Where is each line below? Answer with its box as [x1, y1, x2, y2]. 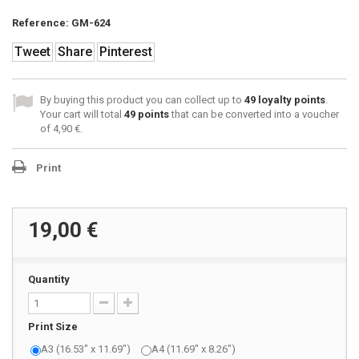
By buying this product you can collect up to [40, 94, 244, 106]
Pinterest [99, 44, 152, 59]
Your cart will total [40, 108, 124, 120]
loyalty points [256, 94, 325, 106]
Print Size [28, 321, 80, 333]
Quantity [28, 273, 70, 285]
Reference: [12, 17, 69, 29]
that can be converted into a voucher [169, 108, 339, 120]
